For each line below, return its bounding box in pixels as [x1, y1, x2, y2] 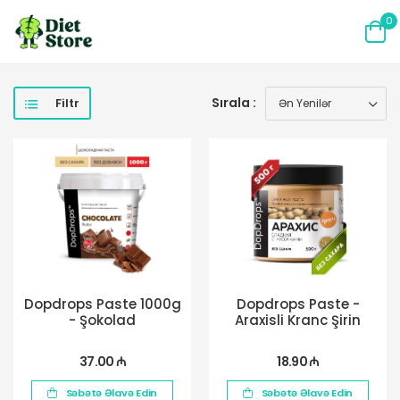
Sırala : [212, 94, 256, 112]
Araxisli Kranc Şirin [235, 310, 361, 329]
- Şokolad [69, 310, 136, 329]
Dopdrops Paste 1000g [23, 294, 181, 313]
